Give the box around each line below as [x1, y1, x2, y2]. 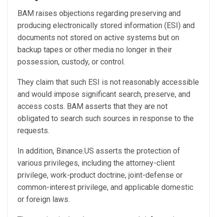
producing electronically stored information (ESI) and [17, 21, 195, 31]
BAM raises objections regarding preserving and [17, 9, 181, 18]
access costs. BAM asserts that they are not [17, 102, 168, 111]
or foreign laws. [17, 195, 72, 204]
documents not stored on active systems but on [17, 33, 179, 43]
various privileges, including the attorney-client [17, 158, 175, 168]
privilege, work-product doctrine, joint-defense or [17, 170, 183, 180]
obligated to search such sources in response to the [17, 114, 194, 124]
